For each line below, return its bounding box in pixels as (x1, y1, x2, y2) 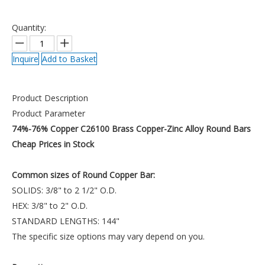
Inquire (12, 53, 38, 64)
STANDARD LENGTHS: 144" (12, 215, 119, 227)
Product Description (12, 92, 88, 104)
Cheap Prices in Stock (12, 138, 94, 150)
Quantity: (12, 22, 46, 33)
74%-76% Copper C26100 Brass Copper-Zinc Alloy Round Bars (12, 123, 251, 134)
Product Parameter (12, 108, 85, 119)
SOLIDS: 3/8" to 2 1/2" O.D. (12, 185, 117, 196)
